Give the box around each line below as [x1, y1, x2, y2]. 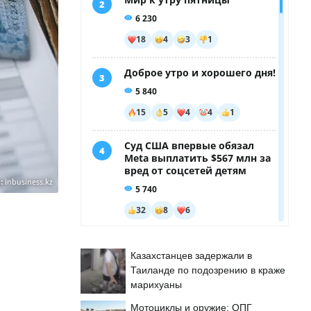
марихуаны [131, 279, 182, 290]
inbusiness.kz [5, 176, 53, 188]
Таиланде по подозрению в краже [131, 264, 285, 276]
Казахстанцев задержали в [131, 250, 252, 261]
